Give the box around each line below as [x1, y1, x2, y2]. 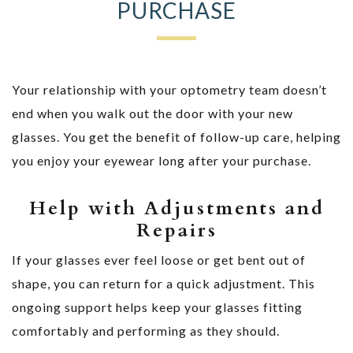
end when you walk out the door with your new [12, 105, 293, 121]
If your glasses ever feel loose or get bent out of [12, 251, 306, 267]
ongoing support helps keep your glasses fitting [12, 299, 303, 314]
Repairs [136, 217, 217, 243]
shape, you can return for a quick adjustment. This [12, 275, 315, 291]
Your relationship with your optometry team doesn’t [12, 81, 327, 97]
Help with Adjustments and [28, 195, 325, 221]
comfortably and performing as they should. [12, 322, 280, 338]
